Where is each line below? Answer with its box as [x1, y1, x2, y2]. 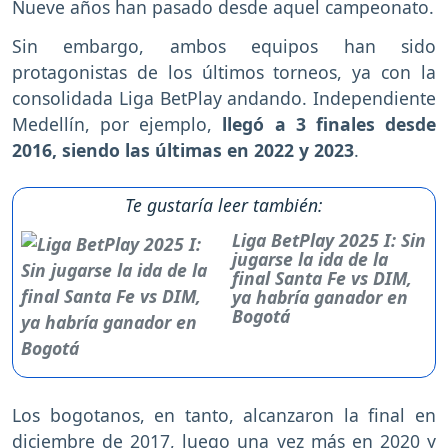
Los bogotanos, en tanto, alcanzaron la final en [12, 403, 436, 428]
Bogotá [232, 304, 291, 329]
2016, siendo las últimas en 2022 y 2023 [12, 138, 354, 163]
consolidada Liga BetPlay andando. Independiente [12, 86, 436, 111]
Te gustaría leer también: [125, 193, 323, 218]
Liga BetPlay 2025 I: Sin [232, 228, 427, 253]
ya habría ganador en [232, 285, 409, 310]
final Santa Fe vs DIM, [232, 266, 413, 291]
